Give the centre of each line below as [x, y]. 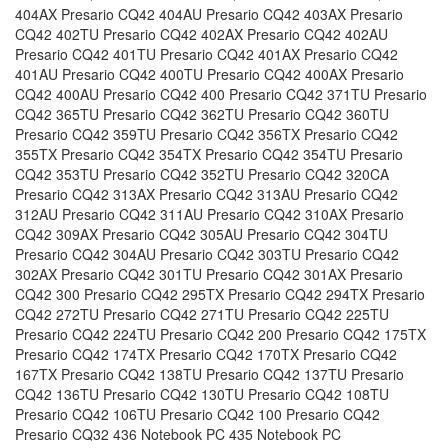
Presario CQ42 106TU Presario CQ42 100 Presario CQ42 [197, 414]
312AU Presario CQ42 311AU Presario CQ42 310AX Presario [209, 214]
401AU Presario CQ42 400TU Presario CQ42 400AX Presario [209, 74]
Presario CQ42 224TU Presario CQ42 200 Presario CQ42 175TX [220, 334]
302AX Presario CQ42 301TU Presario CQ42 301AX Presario [209, 274]
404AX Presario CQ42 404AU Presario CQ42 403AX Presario [209, 14]
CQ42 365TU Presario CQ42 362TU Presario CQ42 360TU [202, 114]
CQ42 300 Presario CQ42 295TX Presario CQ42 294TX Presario [220, 294]
